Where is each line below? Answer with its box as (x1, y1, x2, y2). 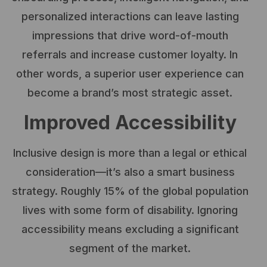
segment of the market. (69, 241, 191, 254)
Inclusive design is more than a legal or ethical (13, 146, 247, 159)
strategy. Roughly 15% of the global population (11, 184, 249, 197)
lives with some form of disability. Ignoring (22, 203, 238, 216)
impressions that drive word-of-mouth (32, 29, 228, 42)
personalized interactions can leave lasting (21, 10, 239, 23)
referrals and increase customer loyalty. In (22, 48, 238, 61)
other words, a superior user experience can (16, 67, 244, 80)
